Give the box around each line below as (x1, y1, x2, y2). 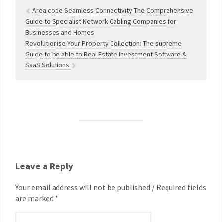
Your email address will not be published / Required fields (15, 182, 206, 192)
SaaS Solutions (25, 60, 71, 69)
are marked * (15, 193, 58, 203)
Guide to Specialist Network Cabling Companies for (25, 17, 176, 26)
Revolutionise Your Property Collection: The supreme (25, 39, 182, 48)
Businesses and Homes (25, 28, 94, 37)
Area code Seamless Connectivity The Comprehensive (32, 6, 193, 15)
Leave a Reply (15, 161, 73, 172)
